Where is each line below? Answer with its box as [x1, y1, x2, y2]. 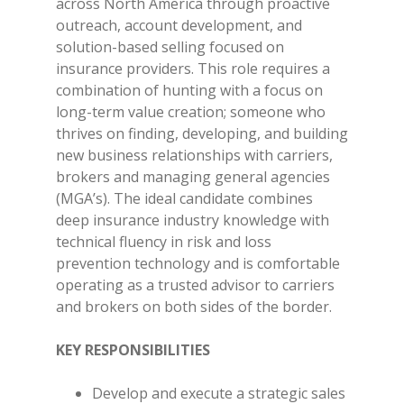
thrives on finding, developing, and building [56, 124, 348, 143]
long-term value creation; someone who [56, 102, 326, 122]
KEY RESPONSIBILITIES [56, 340, 210, 360]
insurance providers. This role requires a [56, 59, 330, 78]
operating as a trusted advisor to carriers [56, 275, 335, 295]
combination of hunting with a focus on [56, 80, 323, 100]
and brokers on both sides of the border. [56, 297, 332, 317]
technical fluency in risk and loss [56, 232, 271, 252]
